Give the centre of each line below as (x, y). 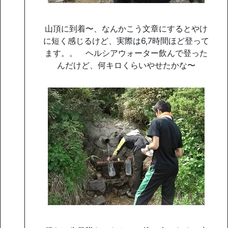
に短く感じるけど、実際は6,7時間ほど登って (126, 40)
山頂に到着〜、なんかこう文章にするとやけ (126, 28)
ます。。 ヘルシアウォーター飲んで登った (126, 53)
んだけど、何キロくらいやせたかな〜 (126, 65)
